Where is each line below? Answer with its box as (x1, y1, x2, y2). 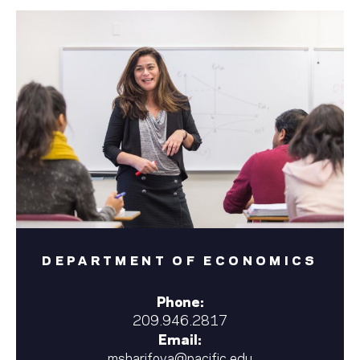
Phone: (156, 290, 204, 310)
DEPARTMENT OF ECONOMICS (42, 249, 318, 268)
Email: (158, 328, 202, 348)
